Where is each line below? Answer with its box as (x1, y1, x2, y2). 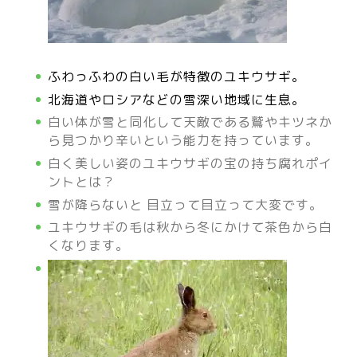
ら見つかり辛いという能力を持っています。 (48, 131, 319, 150)
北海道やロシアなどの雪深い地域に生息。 (48, 90, 305, 108)
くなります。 (48, 237, 129, 255)
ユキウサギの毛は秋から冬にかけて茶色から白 (48, 218, 332, 237)
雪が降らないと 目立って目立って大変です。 (48, 195, 323, 214)
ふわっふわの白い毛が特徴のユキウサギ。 (48, 68, 305, 86)
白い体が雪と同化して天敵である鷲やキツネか (48, 113, 332, 131)
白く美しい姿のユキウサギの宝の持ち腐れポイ (48, 155, 332, 173)
